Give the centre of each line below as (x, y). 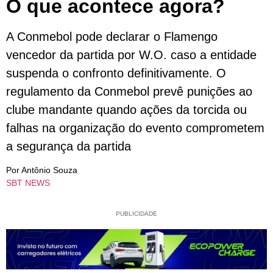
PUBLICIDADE (136, 213)
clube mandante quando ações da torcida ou (126, 109)
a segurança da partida (69, 146)
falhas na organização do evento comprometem (135, 128)
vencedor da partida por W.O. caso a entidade (131, 55)
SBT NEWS (28, 183)
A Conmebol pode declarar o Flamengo (112, 36)
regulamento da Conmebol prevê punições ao (129, 91)
